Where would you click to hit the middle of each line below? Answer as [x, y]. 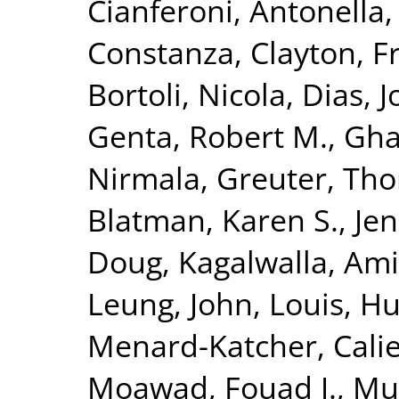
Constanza [161, 52]
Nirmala [144, 177]
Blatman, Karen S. [213, 219]
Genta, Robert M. [208, 135]
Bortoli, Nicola [187, 94]
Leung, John [170, 303]
